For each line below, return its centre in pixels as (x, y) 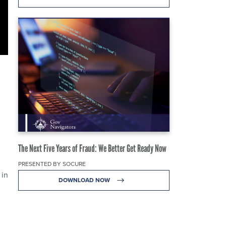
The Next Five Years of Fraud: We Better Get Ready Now (92, 148)
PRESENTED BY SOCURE (52, 163)
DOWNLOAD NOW (85, 180)
